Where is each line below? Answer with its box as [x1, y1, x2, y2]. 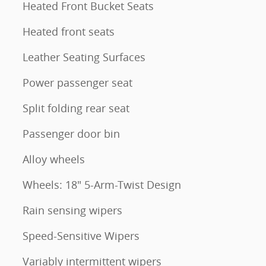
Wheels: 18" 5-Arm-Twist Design [23, 178, 182, 192]
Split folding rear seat [23, 101, 129, 115]
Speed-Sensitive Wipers [23, 229, 140, 243]
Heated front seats [23, 24, 115, 39]
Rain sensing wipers [23, 203, 122, 217]
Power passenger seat [23, 75, 132, 90]
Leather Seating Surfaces [23, 50, 145, 64]
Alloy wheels [23, 152, 85, 166]
